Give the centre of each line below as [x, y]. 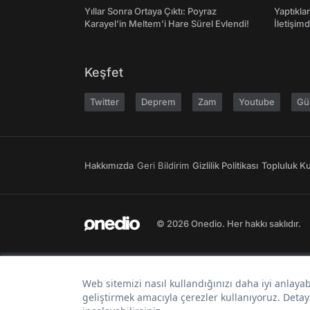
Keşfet [104, 73]
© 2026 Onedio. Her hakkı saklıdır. [229, 224]
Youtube [257, 102]
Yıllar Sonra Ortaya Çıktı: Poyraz [151, 11]
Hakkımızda [109, 166]
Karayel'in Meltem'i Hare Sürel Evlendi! [167, 24]
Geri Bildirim [163, 166]
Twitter [104, 102]
